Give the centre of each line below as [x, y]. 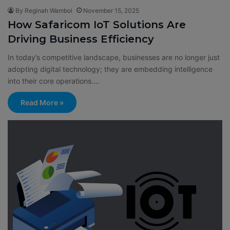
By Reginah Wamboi [44, 11]
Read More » [42, 102]
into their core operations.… [54, 81]
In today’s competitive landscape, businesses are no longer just [114, 57]
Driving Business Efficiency [81, 39]
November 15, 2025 [111, 11]
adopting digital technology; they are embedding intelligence [110, 69]
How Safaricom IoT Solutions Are [97, 25]
